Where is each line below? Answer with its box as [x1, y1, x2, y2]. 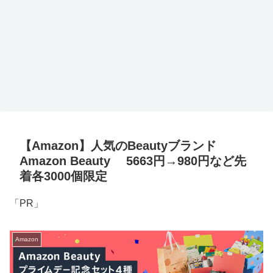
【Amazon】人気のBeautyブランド [19, 139, 216, 153]
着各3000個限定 [19, 169, 107, 183]
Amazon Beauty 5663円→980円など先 [19, 154, 246, 168]
